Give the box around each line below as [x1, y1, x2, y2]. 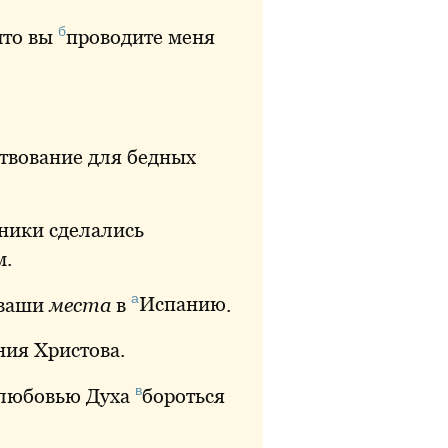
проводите [66, 25, 163, 48]
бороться [142, 384, 225, 407]
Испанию [139, 293, 226, 316]
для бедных [83, 145, 196, 168]
